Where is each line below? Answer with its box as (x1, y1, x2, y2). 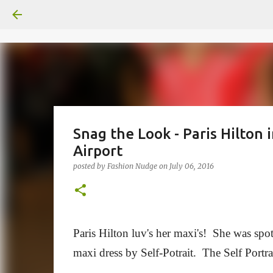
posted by (73, 161, 107, 171)
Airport (73, 143, 122, 159)
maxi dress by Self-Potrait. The (73, 246, 224, 259)
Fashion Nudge (107, 161, 157, 171)
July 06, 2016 (169, 161, 214, 171)
